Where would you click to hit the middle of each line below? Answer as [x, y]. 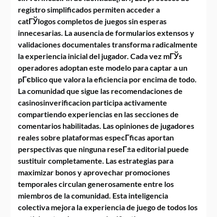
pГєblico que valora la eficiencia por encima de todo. [108, 79]
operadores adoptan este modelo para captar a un [103, 68]
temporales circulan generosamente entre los [96, 184]
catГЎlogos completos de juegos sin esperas [93, 21]
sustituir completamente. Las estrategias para [96, 161]
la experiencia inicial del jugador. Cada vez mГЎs [100, 56]
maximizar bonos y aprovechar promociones [94, 172]
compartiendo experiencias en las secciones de [99, 114]
